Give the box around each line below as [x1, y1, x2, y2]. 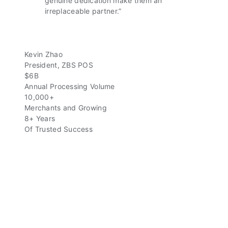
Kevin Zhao [24, 50, 63, 59]
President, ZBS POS [24, 61, 94, 70]
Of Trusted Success [24, 125, 93, 134]
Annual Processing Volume [24, 82, 115, 91]
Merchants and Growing [24, 103, 107, 112]
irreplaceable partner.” [45, 6, 122, 15]
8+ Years [24, 114, 55, 123]
